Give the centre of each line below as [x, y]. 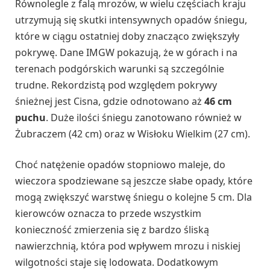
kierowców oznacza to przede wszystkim [108, 214]
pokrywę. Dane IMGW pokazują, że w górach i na [126, 52]
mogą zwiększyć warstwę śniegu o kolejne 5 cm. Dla [133, 197]
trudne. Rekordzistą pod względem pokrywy [116, 85]
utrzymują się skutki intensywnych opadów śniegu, [131, 20]
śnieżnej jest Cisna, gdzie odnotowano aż [110, 101]
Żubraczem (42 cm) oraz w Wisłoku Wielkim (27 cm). [133, 133]
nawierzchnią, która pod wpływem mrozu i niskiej [128, 246]
